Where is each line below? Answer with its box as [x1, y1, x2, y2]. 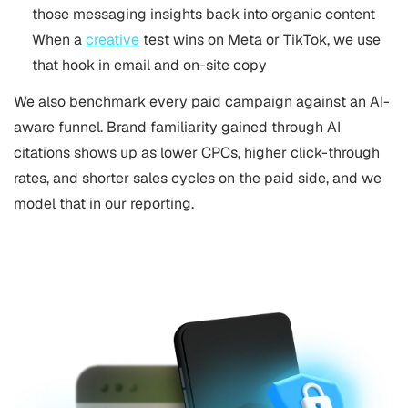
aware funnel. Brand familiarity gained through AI [14, 117, 341, 137]
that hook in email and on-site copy [32, 56, 267, 75]
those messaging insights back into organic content [32, 5, 375, 24]
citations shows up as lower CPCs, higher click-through [14, 143, 380, 162]
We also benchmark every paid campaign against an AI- [14, 92, 390, 111]
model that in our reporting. [14, 194, 194, 213]
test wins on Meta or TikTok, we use [139, 30, 381, 49]
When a [32, 30, 86, 49]
